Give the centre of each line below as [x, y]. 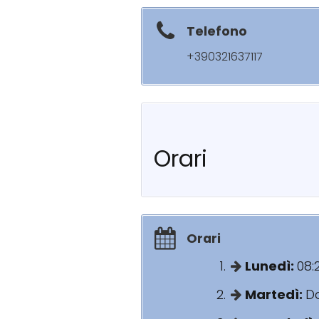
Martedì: [275, 294]
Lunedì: [271, 266]
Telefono [217, 31]
